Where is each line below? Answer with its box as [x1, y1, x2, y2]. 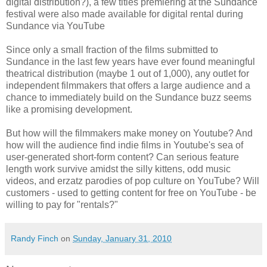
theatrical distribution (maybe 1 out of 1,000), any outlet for [6, 68, 249, 79]
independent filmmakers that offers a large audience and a [6, 80, 250, 91]
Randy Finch [11, 233, 58, 243]
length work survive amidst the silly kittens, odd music [6, 163, 231, 174]
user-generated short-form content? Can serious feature [6, 151, 239, 162]
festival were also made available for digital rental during [6, 8, 243, 19]
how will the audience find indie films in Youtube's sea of [6, 139, 243, 150]
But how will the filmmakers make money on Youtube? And [6, 128, 253, 138]
